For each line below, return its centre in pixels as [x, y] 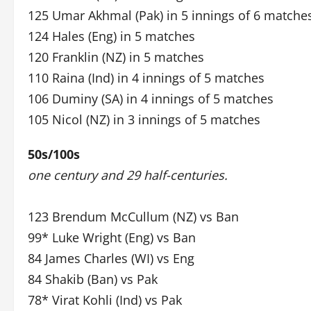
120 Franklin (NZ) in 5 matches [116, 57]
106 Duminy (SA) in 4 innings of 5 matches [151, 99]
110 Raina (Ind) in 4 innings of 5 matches [146, 78]
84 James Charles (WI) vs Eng [111, 258]
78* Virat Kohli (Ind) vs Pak [105, 300]
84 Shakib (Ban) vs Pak [93, 279]
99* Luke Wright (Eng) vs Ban [112, 237]
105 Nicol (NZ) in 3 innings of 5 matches [144, 119]
